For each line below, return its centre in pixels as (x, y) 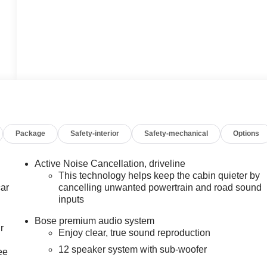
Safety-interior (95, 134)
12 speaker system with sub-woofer (133, 250)
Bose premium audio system (95, 221)
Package (31, 134)
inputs (72, 200)
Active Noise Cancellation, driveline (110, 164)
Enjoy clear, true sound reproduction (135, 233)
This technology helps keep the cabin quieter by (159, 176)
